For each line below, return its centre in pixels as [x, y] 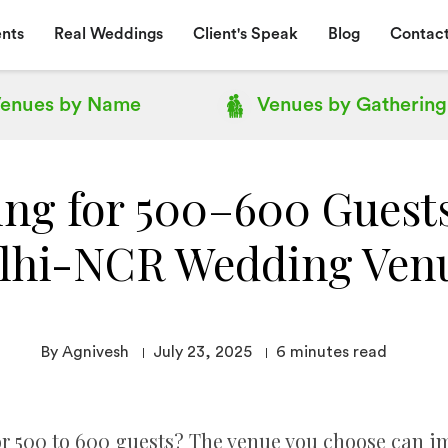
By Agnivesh [85, 351]
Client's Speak [245, 33]
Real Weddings [108, 33]
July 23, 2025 [202, 351]
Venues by [303, 105]
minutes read [338, 351]
